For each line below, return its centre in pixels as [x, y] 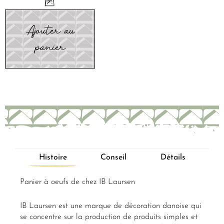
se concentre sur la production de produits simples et [109, 217]
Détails [173, 158]
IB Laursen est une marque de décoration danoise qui [111, 206]
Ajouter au [50, 30]
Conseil [113, 158]
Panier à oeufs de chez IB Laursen [77, 182]
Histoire [53, 158]
